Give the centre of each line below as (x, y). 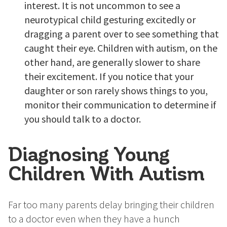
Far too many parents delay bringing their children (111, 205)
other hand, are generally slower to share (112, 62)
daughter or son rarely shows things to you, (116, 91)
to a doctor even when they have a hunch (94, 219)
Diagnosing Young (89, 154)
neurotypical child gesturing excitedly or (110, 20)
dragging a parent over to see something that (122, 34)
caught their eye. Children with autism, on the (121, 48)
